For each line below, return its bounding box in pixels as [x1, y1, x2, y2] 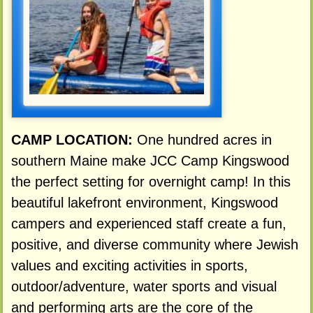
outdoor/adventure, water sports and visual [10, 279, 277, 295]
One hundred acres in [136, 132, 272, 148]
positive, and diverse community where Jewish [10, 237, 298, 253]
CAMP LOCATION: [10, 132, 137, 148]
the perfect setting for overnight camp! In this [10, 174, 291, 190]
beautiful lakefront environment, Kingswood [10, 195, 278, 211]
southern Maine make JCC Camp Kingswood [10, 153, 289, 169]
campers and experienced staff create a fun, [10, 216, 286, 232]
